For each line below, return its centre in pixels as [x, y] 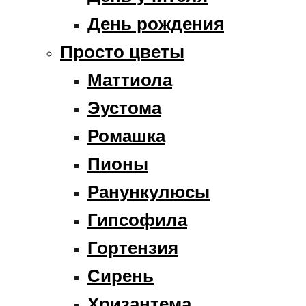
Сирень [121, 276]
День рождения [156, 24]
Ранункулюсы [149, 192]
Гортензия [133, 248]
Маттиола [130, 80]
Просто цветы [122, 52]
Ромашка [126, 136]
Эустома [124, 108]
